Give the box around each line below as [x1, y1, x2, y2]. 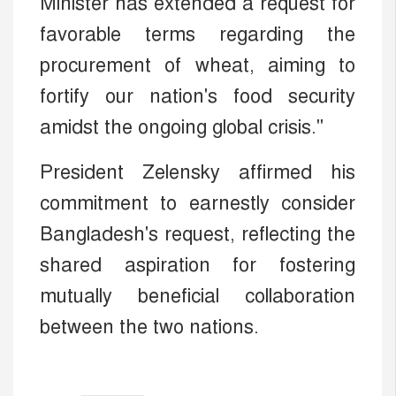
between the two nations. [40, 314, 259, 339]
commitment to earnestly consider [40, 190, 355, 215]
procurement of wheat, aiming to [40, 52, 355, 77]
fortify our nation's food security [40, 83, 355, 108]
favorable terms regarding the [40, 21, 355, 46]
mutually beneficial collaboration [40, 283, 355, 308]
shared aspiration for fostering [40, 252, 355, 277]
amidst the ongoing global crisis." [40, 114, 324, 139]
